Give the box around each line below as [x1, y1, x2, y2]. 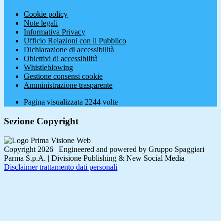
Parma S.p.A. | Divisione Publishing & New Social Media [4, 153, 184, 162]
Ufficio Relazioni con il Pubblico [24, 37, 126, 45]
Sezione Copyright [4, 116, 78, 127]
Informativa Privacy [24, 28, 85, 37]
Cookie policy [24, 10, 68, 19]
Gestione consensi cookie [24, 72, 103, 81]
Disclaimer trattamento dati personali [4, 162, 117, 171]
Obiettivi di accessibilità [24, 54, 98, 63]
